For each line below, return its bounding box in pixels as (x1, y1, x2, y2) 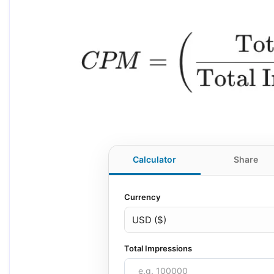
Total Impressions (124, 243, 192, 253)
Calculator (133, 154, 177, 165)
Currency (124, 191, 160, 202)
